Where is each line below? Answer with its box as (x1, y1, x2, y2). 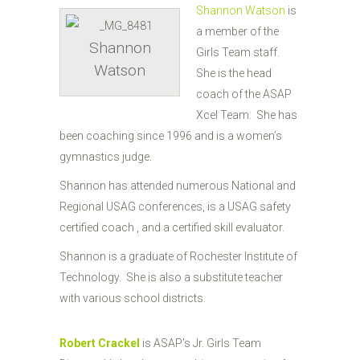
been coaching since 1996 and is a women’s (59, 129, 282, 142)
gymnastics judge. (59, 150, 157, 163)
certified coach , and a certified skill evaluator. (59, 221, 289, 234)
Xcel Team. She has (196, 108, 297, 121)
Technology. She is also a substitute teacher (59, 271, 283, 284)
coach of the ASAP (196, 88, 292, 100)
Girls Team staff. (196, 46, 280, 59)
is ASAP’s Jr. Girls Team (142, 337, 261, 350)
